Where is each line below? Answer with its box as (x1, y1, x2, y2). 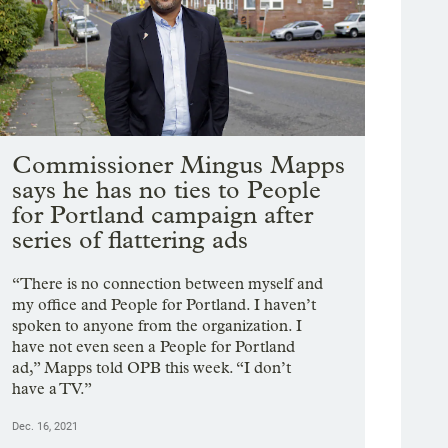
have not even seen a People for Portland (12, 337, 296, 357)
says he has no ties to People (12, 175, 322, 205)
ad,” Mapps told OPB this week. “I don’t (12, 358, 292, 378)
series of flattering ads (12, 225, 249, 255)
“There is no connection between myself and (12, 274, 324, 294)
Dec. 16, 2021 (12, 420, 79, 434)
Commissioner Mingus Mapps (12, 150, 346, 180)
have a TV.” (12, 379, 93, 399)
